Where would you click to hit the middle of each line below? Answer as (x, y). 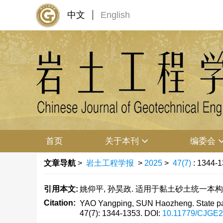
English (115, 15)
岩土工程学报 (110, 163)
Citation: (60, 203)
